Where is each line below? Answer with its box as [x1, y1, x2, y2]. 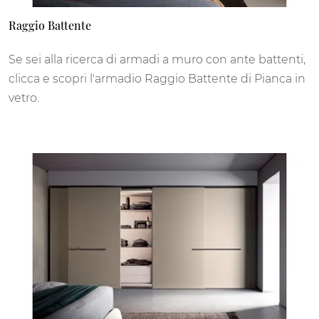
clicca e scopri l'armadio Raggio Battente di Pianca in [9, 71, 305, 85]
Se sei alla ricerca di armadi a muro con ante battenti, [9, 52, 305, 66]
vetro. [9, 90, 39, 105]
